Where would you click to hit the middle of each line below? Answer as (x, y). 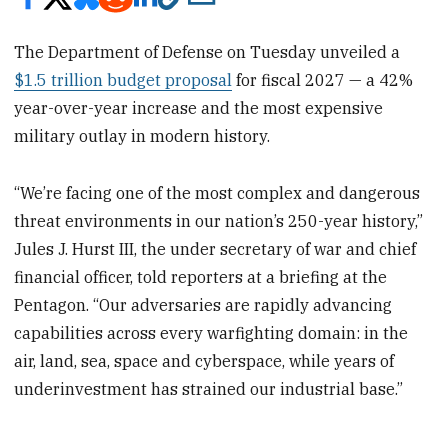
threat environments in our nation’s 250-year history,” (219, 221)
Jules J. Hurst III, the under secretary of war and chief (215, 249)
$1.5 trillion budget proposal (123, 80)
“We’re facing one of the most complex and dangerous (217, 193)
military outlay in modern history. (142, 136)
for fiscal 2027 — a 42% (323, 80)
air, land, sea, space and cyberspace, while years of (204, 361)
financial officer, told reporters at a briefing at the (201, 277)
